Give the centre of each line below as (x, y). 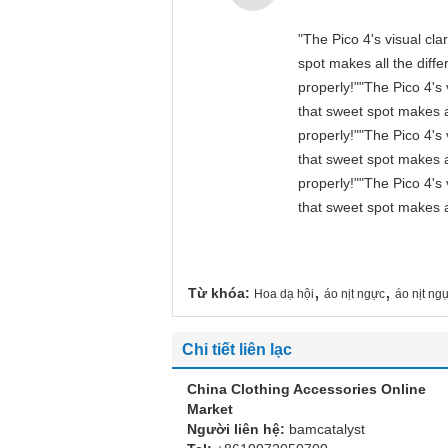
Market (210, 409)
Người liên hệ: (238, 429)
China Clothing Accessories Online (306, 389)
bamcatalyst (327, 429)
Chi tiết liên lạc (237, 349)
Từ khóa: (219, 293)
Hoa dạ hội (284, 294)
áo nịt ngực (354, 294)
